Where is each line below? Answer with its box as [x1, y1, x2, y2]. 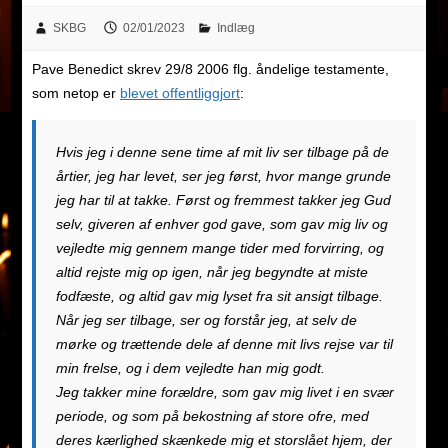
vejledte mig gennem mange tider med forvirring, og [55, 240, 384, 257]
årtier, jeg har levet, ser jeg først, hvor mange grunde [55, 168, 391, 185]
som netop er [31, 85, 120, 102]
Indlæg [216, 21, 255, 36]
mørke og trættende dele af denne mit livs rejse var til [55, 336, 393, 353]
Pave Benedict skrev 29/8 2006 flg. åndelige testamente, [31, 61, 389, 78]
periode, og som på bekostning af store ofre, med [55, 408, 369, 425]
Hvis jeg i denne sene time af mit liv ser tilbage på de [55, 144, 389, 161]
